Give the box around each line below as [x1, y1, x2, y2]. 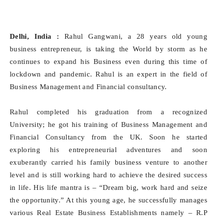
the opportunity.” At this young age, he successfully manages [10, 196, 207, 204]
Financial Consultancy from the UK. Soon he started [10, 133, 207, 141]
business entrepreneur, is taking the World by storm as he [10, 45, 207, 53]
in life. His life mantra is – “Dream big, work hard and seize [10, 184, 207, 191]
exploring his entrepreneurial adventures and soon [10, 146, 207, 154]
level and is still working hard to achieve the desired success [10, 171, 207, 179]
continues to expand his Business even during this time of [10, 58, 207, 65]
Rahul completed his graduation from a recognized [10, 108, 207, 116]
